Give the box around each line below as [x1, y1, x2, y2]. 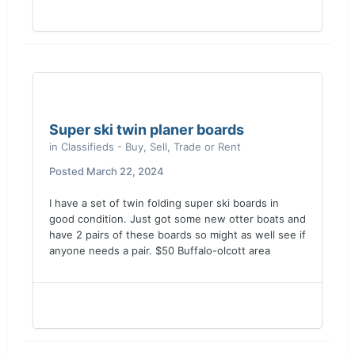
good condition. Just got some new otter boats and [49, 212, 306, 225]
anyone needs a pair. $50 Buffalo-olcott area [49, 244, 270, 257]
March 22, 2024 [86, 165, 164, 177]
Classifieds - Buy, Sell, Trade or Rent [61, 140, 241, 153]
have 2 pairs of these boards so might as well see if [49, 228, 306, 241]
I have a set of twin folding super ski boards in [49, 197, 279, 209]
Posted [49, 165, 86, 177]
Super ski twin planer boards [49, 121, 244, 138]
